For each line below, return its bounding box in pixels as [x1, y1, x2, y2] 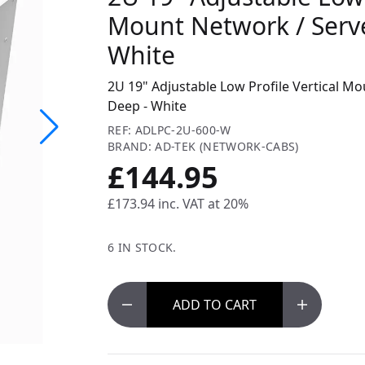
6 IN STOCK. [108, 239, 177, 255]
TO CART [204, 295, 257, 314]
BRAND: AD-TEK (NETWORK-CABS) [108, 138, 299, 154]
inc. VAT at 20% [158, 194, 248, 213]
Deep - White [108, 96, 187, 115]
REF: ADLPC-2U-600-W [108, 121, 231, 138]
